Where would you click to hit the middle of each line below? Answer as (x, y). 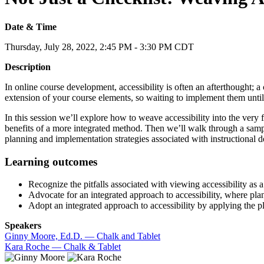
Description (28, 67)
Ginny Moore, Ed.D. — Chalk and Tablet (82, 236)
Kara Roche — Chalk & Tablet (63, 247)
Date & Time (31, 27)
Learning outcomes (51, 161)
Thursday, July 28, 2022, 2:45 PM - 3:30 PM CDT (99, 47)
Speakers (23, 226)
